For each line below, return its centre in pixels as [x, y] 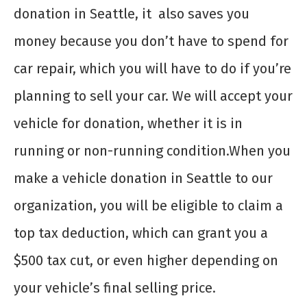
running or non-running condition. [121, 151]
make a [38, 179]
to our [252, 179]
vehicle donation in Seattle [147, 179]
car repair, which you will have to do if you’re [152, 69]
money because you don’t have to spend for [151, 41]
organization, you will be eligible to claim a [148, 206]
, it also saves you [192, 14]
